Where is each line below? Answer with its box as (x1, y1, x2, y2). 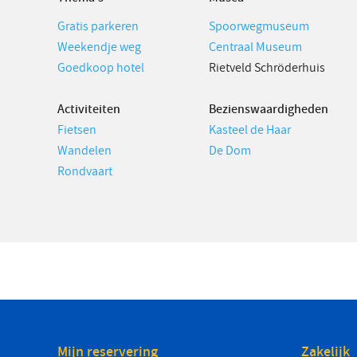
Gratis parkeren (57, 18, 139, 35)
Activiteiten (57, 100, 120, 118)
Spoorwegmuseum (209, 18, 309, 35)
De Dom (209, 142, 251, 159)
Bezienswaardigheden (209, 100, 328, 118)
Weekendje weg (57, 38, 141, 56)
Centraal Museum (209, 38, 302, 56)
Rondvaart (57, 163, 112, 180)
